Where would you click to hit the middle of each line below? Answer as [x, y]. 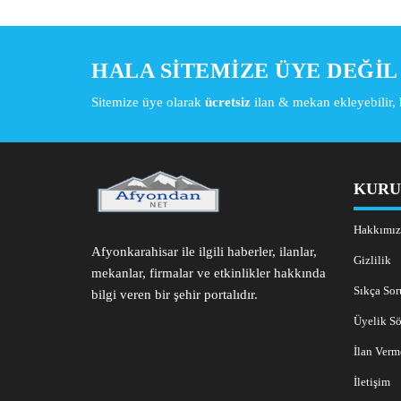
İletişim [371, 382]
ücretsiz [228, 102]
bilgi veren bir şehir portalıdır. [175, 295]
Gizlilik [372, 260]
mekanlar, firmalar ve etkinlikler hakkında [209, 273]
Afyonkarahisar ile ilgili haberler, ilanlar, [204, 252]
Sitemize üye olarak [148, 102]
